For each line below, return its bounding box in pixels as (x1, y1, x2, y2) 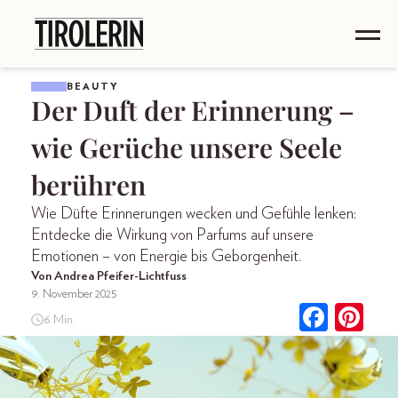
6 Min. (43, 313, 76, 326)
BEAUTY (67, 82, 119, 92)
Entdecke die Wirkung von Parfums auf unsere (31, 227, 314, 243)
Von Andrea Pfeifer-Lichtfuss (31, 270, 187, 283)
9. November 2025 (31, 288, 117, 300)
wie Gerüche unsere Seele (31, 130, 342, 165)
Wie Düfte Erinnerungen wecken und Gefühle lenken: (31, 206, 356, 222)
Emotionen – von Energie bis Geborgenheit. (31, 249, 301, 265)
